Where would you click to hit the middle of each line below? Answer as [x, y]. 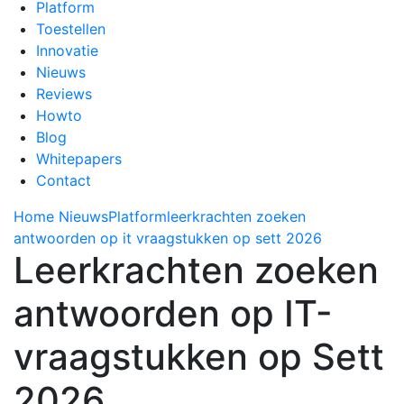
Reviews [64, 94]
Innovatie [67, 50]
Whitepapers [79, 159]
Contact [64, 180]
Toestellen [71, 29]
